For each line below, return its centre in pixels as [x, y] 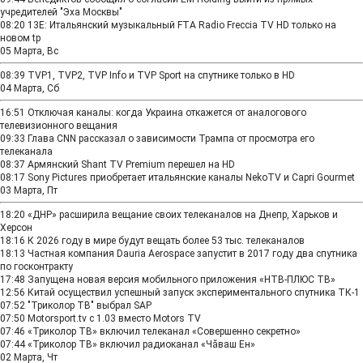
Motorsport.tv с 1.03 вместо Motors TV [114, 318]
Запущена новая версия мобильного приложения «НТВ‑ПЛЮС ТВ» [181, 280]
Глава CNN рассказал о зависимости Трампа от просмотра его [171, 139]
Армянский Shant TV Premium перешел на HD [131, 164]
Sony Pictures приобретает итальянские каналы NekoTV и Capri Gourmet [191, 177]
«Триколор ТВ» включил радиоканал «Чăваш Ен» [141, 344]
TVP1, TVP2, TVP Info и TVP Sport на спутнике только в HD [161, 75]
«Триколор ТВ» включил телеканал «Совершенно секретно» [164, 331]
